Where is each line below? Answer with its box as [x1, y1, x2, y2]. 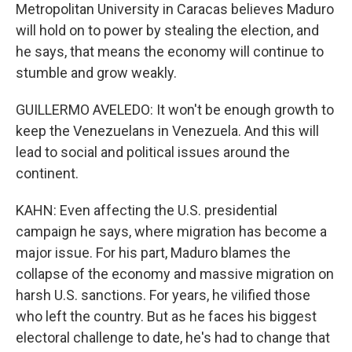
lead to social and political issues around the [16, 144, 290, 160]
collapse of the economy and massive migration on [16, 266, 334, 282]
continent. [16, 165, 79, 181]
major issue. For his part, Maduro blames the [16, 244, 291, 261]
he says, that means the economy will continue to [16, 43, 324, 60]
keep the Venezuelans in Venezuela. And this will [16, 123, 319, 139]
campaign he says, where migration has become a [16, 223, 327, 240]
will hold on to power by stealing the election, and [16, 22, 319, 38]
